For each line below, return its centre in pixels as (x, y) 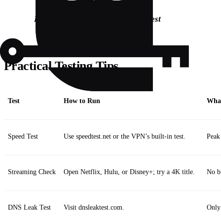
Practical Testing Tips (61, 66)
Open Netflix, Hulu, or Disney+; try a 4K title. (129, 172)
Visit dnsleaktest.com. (94, 207)
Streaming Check (32, 172)
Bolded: (48, 19)
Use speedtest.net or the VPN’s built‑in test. (125, 136)
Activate (120, 19)
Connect (79, 19)
